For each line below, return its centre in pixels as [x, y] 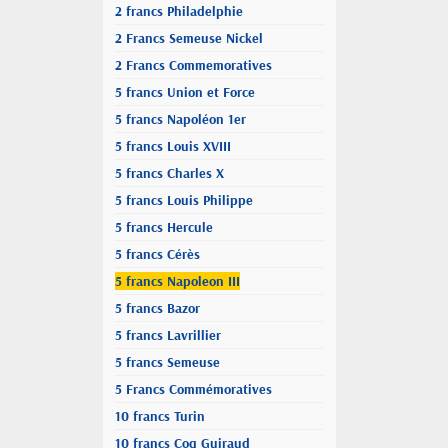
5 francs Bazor [157, 308]
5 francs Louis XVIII [173, 146]
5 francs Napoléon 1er [180, 119]
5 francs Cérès [157, 254]
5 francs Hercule [164, 227]
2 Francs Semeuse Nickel [189, 38]
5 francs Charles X [169, 173]
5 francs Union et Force [185, 92]
